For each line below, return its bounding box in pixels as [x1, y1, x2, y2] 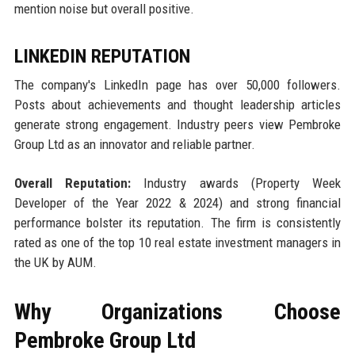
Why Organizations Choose [13, 299, 342, 326]
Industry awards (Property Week [130, 175, 342, 192]
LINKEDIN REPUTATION [13, 45, 190, 68]
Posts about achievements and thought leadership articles [13, 97, 342, 113]
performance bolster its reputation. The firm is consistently [13, 215, 342, 231]
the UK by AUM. [13, 254, 97, 271]
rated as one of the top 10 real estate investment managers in [13, 235, 342, 251]
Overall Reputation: [13, 175, 131, 192]
